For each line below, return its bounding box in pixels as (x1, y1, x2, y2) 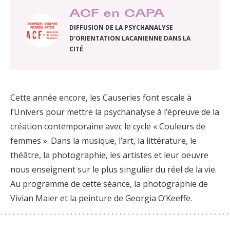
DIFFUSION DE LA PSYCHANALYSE (69, 23, 173, 32)
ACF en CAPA (69, 6, 164, 23)
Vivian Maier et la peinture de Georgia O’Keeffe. (10, 193, 192, 204)
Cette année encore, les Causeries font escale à (10, 92, 191, 104)
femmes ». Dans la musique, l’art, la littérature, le (10, 135, 197, 147)
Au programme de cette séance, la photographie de (10, 178, 208, 190)
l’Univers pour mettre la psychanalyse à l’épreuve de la (10, 106, 219, 118)
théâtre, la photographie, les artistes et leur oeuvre (10, 149, 208, 161)
